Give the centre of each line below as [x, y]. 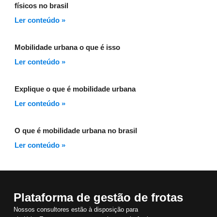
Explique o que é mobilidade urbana [75, 89]
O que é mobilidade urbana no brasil [76, 130]
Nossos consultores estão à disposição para [76, 209]
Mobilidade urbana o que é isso [67, 47]
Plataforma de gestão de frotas [98, 197]
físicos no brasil [41, 5]
